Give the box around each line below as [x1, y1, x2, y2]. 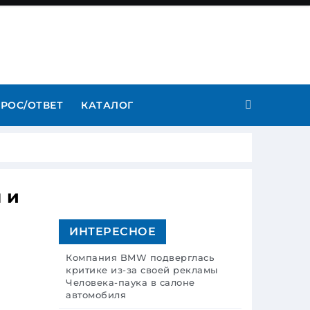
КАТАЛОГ [81, 99, 134, 111]
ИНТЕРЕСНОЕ [69, 225, 156, 238]
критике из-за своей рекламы [66, 264, 218, 275]
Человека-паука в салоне [66, 277, 195, 288]
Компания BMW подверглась [66, 252, 214, 263]
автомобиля [66, 289, 126, 300]
